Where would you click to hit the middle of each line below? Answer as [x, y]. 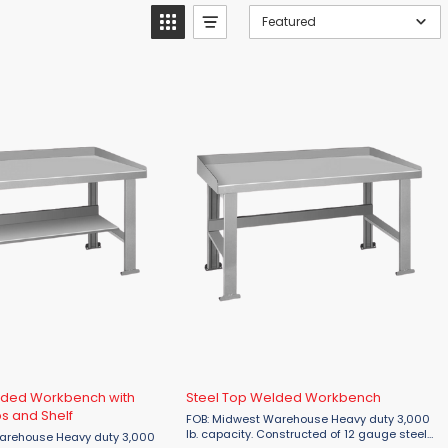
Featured [289, 21]
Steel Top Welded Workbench [284, 397]
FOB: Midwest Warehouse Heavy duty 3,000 [259, 419]
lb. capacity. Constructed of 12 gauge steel [307, 434]
